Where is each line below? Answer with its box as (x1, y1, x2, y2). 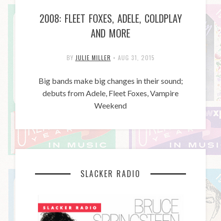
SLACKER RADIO (80, 168, 141, 180)
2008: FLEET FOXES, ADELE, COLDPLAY (39, 11, 182, 26)
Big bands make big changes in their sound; (38, 76, 183, 86)
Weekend (94, 101, 127, 110)
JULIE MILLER (75, 53, 111, 62)
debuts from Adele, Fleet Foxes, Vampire (42, 88, 179, 98)
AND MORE (91, 26, 130, 41)
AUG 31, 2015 (117, 53, 155, 62)
